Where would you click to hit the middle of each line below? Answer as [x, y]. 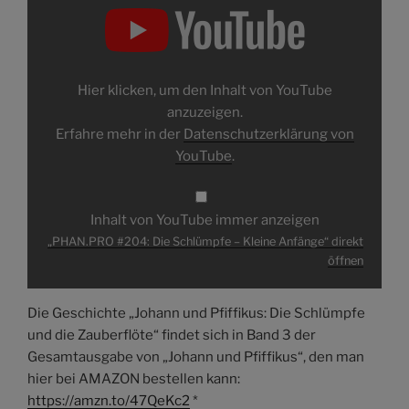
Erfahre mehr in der [119, 134]
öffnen [346, 260]
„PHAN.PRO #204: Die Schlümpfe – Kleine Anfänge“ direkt [205, 241]
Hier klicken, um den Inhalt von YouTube [204, 90]
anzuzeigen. [204, 112]
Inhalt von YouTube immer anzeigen [204, 220]
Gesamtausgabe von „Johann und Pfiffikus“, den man [196, 357]
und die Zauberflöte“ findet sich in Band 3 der [172, 335]
